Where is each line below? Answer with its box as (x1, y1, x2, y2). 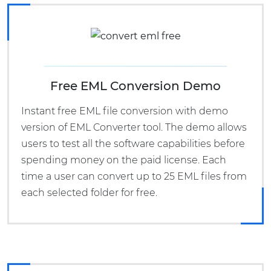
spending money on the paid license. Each (21, 154, 226, 166)
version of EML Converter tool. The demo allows (21, 122, 247, 134)
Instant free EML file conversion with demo (21, 105, 228, 117)
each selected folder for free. (21, 187, 157, 199)
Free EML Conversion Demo (50, 79, 221, 94)
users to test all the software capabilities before (21, 138, 245, 150)
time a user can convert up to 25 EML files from (21, 171, 247, 183)
